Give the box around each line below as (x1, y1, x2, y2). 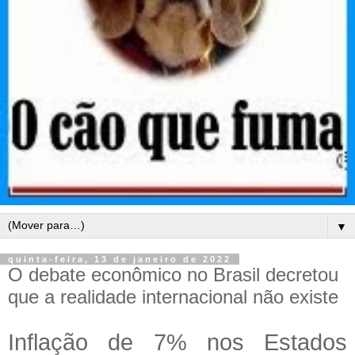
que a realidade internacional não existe (8, 286, 338, 308)
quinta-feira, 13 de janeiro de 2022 (8, 254, 231, 265)
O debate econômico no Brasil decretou (8, 264, 338, 286)
